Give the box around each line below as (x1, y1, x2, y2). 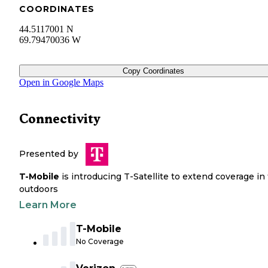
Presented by (19, 148, 78, 160)
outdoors (19, 184, 58, 195)
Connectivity (19, 111, 100, 127)
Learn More (19, 199, 77, 211)
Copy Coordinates (122, 66, 184, 76)
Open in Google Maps (19, 77, 103, 88)
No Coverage (76, 237, 124, 246)
